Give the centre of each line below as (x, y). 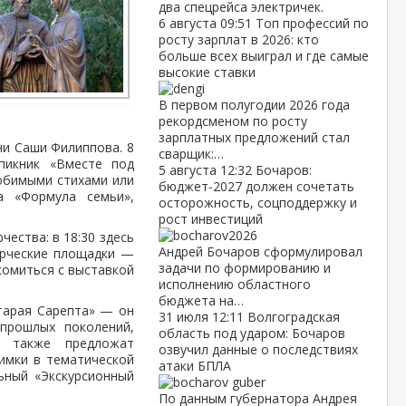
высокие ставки (207, 72)
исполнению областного (234, 284)
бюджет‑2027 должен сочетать (256, 186)
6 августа (189, 23)
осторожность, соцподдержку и (257, 203)
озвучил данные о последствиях (258, 349)
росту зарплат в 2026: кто (238, 39)
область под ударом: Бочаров (251, 333)
